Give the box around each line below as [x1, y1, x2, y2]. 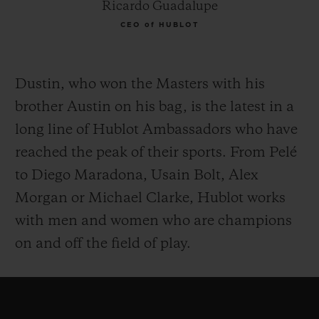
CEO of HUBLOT [120, 21, 199, 28]
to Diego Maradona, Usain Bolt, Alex [15, 168, 258, 183]
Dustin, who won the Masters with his [15, 77, 265, 92]
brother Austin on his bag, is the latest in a [15, 100, 294, 115]
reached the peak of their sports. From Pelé [15, 145, 297, 160]
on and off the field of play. [15, 236, 191, 251]
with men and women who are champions [15, 214, 292, 229]
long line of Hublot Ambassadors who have [15, 122, 298, 137]
